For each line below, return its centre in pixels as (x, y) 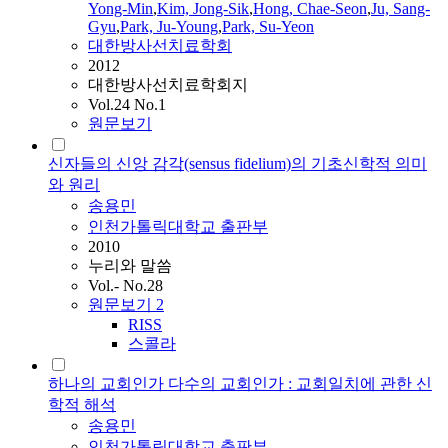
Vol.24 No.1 (127, 105)
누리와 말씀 (130, 266)
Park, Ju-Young (169, 27)
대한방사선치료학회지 (168, 85)
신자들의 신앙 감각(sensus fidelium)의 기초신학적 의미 (237, 164)
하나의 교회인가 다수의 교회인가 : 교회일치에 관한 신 (240, 384)
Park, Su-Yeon (268, 27)
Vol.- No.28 (125, 286)
